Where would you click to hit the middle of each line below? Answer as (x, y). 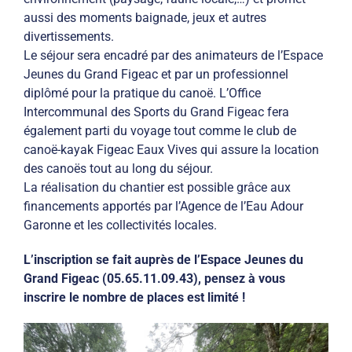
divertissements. (69, 37)
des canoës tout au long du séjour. (118, 169)
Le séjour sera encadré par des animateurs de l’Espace (173, 56)
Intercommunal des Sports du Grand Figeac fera (156, 112)
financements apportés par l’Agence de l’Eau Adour (163, 207)
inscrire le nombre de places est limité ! (134, 298)
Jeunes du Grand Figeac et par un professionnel (156, 75)
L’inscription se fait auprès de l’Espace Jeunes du (163, 260)
